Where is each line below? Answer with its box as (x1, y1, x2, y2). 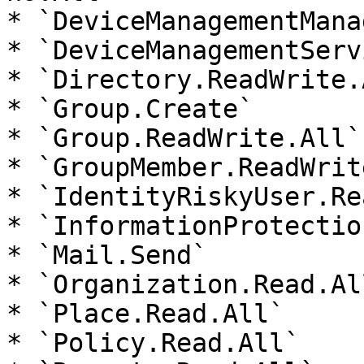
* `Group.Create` (6, 94, 253, 123)
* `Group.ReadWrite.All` (6, 123, 362, 153)
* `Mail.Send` (6, 240, 207, 270)
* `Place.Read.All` (6, 299, 284, 328)
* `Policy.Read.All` (6, 328, 300, 357)
